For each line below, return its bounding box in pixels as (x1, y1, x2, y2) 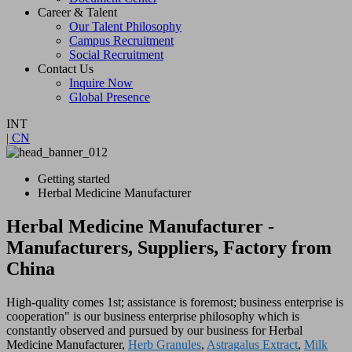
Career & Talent (38, 5, 117, 20)
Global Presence (69, 90, 150, 104)
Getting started (38, 172, 110, 186)
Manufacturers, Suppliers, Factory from (6, 237, 332, 258)
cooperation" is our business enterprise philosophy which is (6, 310, 299, 324)
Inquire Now (69, 76, 133, 90)
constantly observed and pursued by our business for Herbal (6, 324, 302, 338)
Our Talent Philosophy (69, 20, 181, 34)
